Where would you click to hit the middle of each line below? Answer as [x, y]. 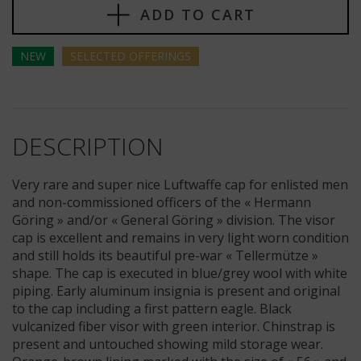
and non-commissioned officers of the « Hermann [162, 203]
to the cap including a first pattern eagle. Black [152, 309]
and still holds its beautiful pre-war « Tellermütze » [165, 256]
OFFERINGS [160, 56]
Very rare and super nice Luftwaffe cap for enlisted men [180, 185]
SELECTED [100, 56]
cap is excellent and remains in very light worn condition [180, 238]
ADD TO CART [197, 15]
